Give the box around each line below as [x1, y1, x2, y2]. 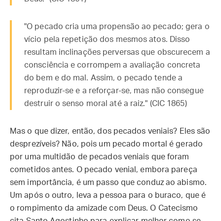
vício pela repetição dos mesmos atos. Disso [24, 36, 190, 43]
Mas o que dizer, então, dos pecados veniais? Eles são [10, 127, 211, 135]
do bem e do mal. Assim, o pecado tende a [24, 74, 183, 82]
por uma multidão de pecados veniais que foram [10, 153, 189, 161]
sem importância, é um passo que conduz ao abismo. [10, 179, 207, 186]
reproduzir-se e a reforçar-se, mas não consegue [24, 87, 204, 95]
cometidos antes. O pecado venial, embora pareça [10, 166, 197, 174]
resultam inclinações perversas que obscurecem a [24, 48, 210, 56]
